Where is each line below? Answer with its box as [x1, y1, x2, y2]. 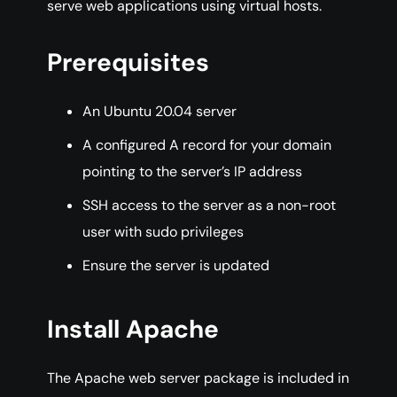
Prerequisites [47, 46, 209, 80]
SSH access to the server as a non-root [82, 196, 336, 215]
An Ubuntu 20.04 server [82, 102, 237, 121]
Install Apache [47, 313, 219, 346]
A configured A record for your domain [82, 136, 331, 155]
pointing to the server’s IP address [82, 162, 302, 182]
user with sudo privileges [82, 222, 244, 242]
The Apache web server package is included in [47, 369, 349, 388]
